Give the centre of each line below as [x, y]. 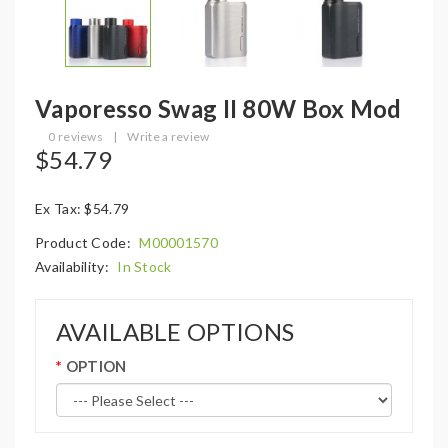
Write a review [168, 136]
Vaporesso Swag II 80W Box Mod [218, 108]
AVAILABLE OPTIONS [175, 331]
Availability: [74, 266]
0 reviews [76, 136]
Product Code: [85, 242]
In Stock [144, 266]
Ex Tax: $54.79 [82, 208]
